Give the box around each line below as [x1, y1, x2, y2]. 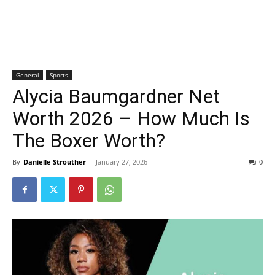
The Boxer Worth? [12, 129, 165, 152]
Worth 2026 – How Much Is [12, 107, 250, 130]
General [16, 71, 39, 79]
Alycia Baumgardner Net [12, 85, 220, 108]
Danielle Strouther [23, 157, 86, 166]
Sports [50, 71, 68, 79]
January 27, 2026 [96, 157, 147, 166]
